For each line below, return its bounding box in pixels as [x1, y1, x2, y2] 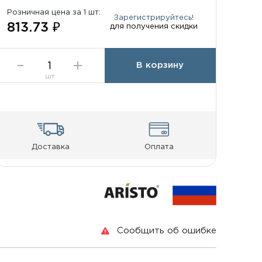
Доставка [31, 143, 70, 151]
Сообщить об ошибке [116, 227, 216, 235]
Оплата [144, 143, 174, 151]
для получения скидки [109, 22, 198, 30]
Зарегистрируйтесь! [113, 13, 194, 21]
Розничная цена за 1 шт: [7, 9, 101, 16]
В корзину [136, 61, 184, 69]
